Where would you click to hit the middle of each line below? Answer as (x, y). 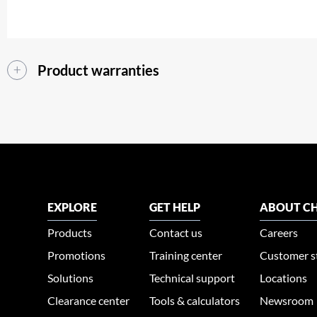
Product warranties (98, 70)
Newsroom (287, 301)
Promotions (77, 255)
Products (70, 233)
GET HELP (175, 207)
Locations (284, 278)
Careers (279, 233)
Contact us (176, 233)
